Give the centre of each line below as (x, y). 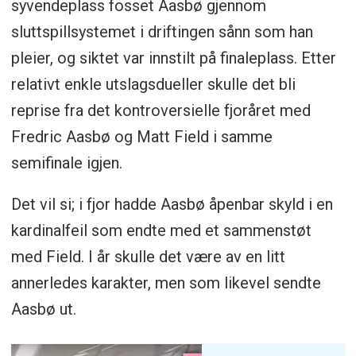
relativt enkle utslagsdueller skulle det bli (153, 84)
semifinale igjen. (66, 163)
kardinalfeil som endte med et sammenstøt (161, 231)
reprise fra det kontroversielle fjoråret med (161, 110)
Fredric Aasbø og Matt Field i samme (141, 136)
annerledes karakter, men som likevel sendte (166, 283)
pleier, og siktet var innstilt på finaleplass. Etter (173, 58)
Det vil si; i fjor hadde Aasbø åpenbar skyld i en (172, 205)
